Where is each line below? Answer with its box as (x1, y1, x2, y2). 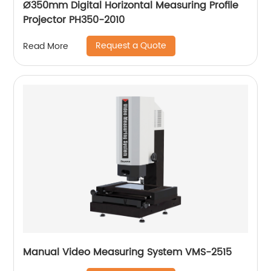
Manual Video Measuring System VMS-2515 (185, 244, 232, 260)
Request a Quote (96, 39, 167, 53)
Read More (23, 39, 69, 53)
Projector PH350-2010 (23, 12, 125, 28)
